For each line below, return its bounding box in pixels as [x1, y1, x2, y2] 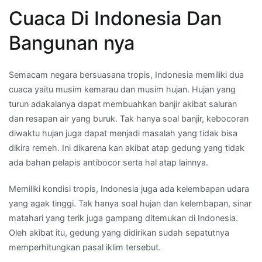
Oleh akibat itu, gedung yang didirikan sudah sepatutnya [9, 227, 229, 237]
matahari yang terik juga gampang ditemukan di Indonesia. [9, 212, 238, 223]
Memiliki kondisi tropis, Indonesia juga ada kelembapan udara [9, 183, 249, 194]
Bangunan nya [9, 31, 135, 54]
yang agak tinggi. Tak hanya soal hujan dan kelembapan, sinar [9, 198, 251, 208]
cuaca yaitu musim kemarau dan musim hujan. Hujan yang [9, 84, 236, 94]
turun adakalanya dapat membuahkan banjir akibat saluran [9, 98, 237, 109]
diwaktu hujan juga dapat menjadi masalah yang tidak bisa [9, 127, 237, 138]
